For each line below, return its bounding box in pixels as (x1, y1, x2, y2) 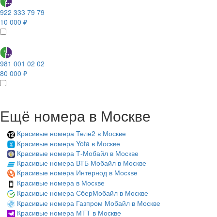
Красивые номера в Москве (17, 178, 105, 188)
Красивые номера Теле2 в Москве (17, 128, 126, 139)
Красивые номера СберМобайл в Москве (17, 187, 148, 198)
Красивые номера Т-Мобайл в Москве (17, 148, 139, 158)
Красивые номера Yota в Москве (17, 138, 120, 148)
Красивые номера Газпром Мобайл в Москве (17, 198, 160, 208)
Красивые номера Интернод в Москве (17, 168, 138, 178)
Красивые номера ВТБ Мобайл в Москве (17, 158, 146, 168)
